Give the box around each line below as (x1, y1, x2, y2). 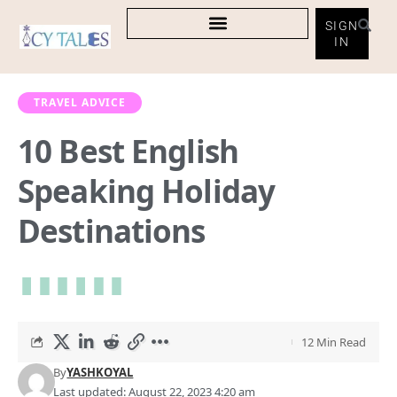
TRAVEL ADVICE (34, 94, 126, 110)
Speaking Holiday (18, 169, 275, 212)
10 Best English (18, 129, 238, 172)
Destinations (18, 209, 206, 252)
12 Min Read (301, 333, 366, 350)
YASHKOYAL (66, 363, 134, 380)
